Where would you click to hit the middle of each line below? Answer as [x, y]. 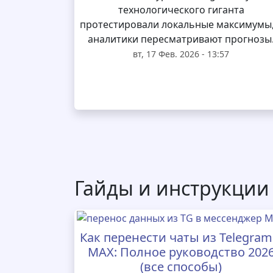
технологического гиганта [181, 10]
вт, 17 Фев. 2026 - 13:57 [181, 54]
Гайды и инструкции [172, 188]
